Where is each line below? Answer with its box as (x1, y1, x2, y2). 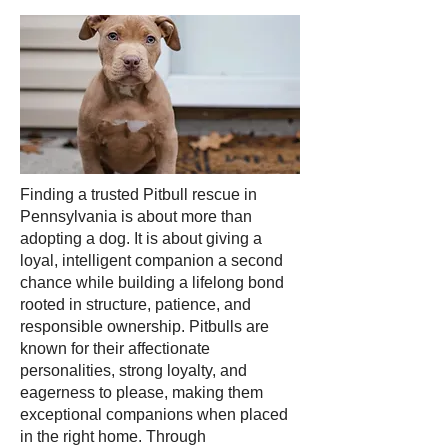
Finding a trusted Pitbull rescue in (20, 186, 257, 203)
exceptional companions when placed (20, 406, 288, 423)
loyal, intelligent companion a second (20, 252, 283, 269)
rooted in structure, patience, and (20, 296, 251, 313)
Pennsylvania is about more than (20, 208, 252, 225)
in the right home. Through (20, 428, 206, 445)
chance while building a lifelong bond (20, 274, 284, 291)
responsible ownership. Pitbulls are (20, 318, 269, 335)
